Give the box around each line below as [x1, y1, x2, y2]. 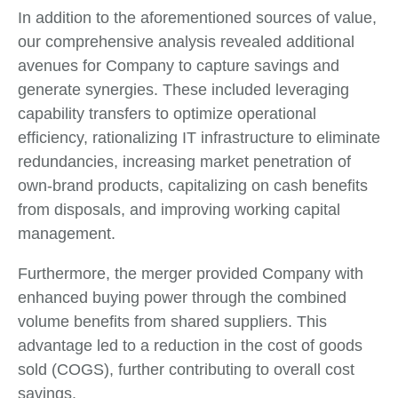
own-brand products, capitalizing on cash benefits [18, 177, 368, 195]
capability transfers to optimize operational [18, 105, 316, 123]
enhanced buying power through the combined [18, 289, 346, 307]
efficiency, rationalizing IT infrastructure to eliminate [18, 129, 380, 147]
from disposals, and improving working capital [18, 201, 340, 219]
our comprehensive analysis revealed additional [18, 33, 354, 52]
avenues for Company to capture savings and [18, 57, 339, 76]
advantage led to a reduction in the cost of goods [18, 337, 362, 355]
